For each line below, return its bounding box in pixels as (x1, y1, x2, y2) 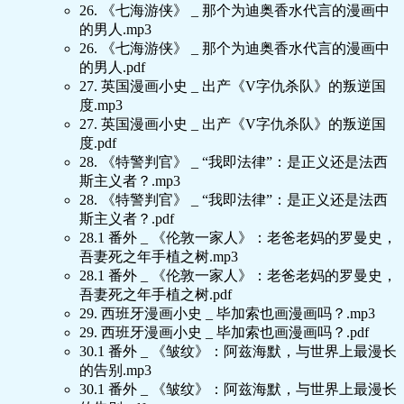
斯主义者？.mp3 (79, 173, 180, 189)
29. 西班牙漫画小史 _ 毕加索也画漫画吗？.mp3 (79, 306, 375, 322)
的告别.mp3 (79, 363, 151, 379)
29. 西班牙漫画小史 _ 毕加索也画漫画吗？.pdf (79, 325, 369, 341)
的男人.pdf (79, 60, 145, 76)
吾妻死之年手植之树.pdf (79, 287, 232, 303)
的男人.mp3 (79, 22, 151, 38)
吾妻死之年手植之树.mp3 (79, 249, 238, 265)
